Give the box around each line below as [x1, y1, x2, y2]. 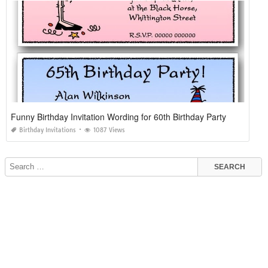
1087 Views [93, 126, 125, 134]
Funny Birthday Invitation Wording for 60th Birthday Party [11, 110, 226, 123]
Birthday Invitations [19, 126, 76, 134]
